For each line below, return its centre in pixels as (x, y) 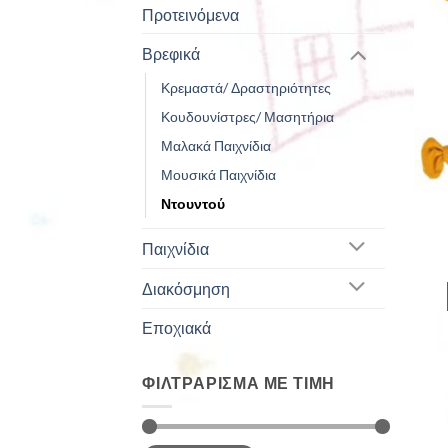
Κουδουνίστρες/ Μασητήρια (247, 117)
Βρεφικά (171, 54)
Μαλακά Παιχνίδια (216, 146)
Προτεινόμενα (190, 15)
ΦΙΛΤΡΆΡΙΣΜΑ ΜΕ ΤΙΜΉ (239, 382)
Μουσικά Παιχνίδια (218, 175)
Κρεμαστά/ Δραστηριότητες (246, 88)
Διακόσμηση (186, 288)
